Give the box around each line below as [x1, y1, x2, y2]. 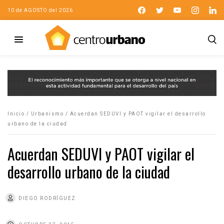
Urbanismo [30, 110, 63, 116]
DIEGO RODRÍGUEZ [18, 195, 76, 201]
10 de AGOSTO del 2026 [7, 7, 73, 13]
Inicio [7, 110, 24, 116]
